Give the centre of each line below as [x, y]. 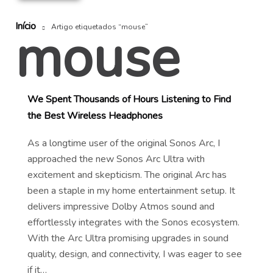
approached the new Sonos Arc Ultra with [116, 159]
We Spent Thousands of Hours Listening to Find [129, 99]
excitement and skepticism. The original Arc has [127, 175]
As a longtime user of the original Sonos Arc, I [124, 143]
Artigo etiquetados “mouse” [100, 27]
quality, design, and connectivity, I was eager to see [135, 254]
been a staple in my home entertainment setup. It [131, 190]
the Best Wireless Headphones [95, 115]
